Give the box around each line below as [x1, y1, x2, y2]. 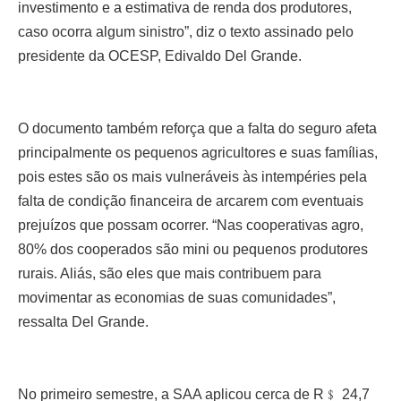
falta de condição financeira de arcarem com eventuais [18, 192, 363, 209]
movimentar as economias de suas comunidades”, [18, 289, 336, 305]
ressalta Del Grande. [18, 313, 149, 329]
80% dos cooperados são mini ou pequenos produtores [18, 241, 368, 257]
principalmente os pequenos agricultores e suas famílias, [18, 144, 378, 160]
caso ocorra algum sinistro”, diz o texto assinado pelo [18, 23, 354, 39]
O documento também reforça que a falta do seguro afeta [18, 120, 377, 136]
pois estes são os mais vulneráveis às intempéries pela [18, 168, 367, 184]
